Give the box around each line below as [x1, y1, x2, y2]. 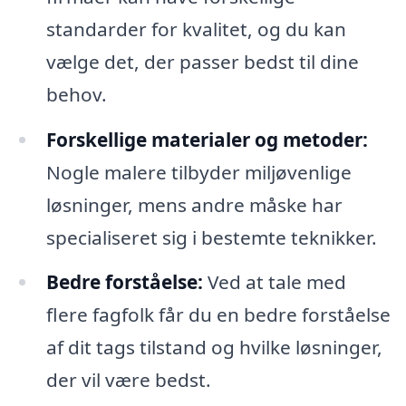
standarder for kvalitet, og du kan [45, 15, 346, 42]
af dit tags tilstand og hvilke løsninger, [45, 334, 382, 361]
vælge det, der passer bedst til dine [45, 48, 359, 74]
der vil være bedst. [45, 367, 211, 393]
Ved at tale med [202, 269, 346, 295]
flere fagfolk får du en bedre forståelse [45, 302, 391, 328]
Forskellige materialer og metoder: [45, 126, 368, 152]
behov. [45, 81, 107, 107]
